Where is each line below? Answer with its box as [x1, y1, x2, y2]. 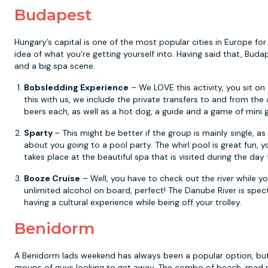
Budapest [14, 5, 92, 25]
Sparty [24, 127, 54, 138]
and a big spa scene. [14, 60, 95, 71]
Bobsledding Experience [24, 82, 129, 93]
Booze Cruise [24, 173, 80, 184]
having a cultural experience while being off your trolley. [24, 197, 242, 208]
